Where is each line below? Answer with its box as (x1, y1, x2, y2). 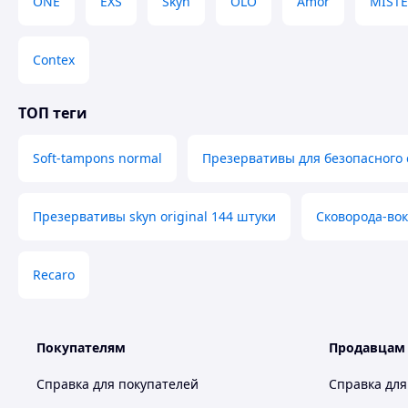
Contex (33, 51, 75, 68)
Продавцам (329, 339, 405, 356)
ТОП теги (18, 103, 87, 123)
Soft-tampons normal (33, 149, 162, 167)
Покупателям (36, 339, 126, 356)
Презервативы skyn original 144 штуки (33, 208, 276, 225)
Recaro (33, 266, 75, 283)
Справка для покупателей (36, 375, 199, 393)
